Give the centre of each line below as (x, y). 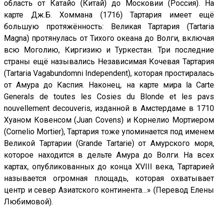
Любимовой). (28, 202)
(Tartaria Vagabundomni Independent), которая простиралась (109, 73)
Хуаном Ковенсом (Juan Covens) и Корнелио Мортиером (109, 120)
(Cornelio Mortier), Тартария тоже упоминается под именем (109, 132)
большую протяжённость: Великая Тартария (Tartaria (109, 27)
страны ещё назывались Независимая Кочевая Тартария (109, 62)
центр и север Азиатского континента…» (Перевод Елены (109, 190)
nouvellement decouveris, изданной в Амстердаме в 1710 (109, 109)
